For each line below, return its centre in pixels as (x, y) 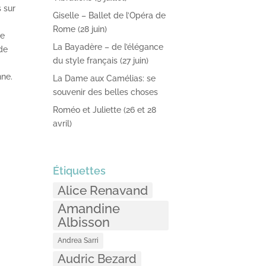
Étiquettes (80, 170)
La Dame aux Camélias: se (104, 79)
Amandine (89, 208)
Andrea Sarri (78, 240)
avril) (63, 124)
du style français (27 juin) (101, 61)
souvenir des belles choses (106, 92)
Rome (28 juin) (80, 29)
